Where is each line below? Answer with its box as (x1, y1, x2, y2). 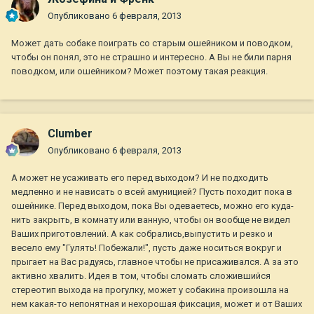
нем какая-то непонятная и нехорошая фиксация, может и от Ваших (11, 299, 302, 310)
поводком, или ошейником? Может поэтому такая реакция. (11, 66, 268, 77)
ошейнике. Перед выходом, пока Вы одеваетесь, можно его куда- (11, 200, 294, 212)
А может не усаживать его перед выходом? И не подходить (11, 172, 268, 184)
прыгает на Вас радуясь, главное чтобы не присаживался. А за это (11, 257, 299, 268)
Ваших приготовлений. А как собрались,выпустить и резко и (11, 228, 273, 240)
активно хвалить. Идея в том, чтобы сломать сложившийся (11, 271, 271, 282)
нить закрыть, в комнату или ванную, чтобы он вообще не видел (11, 214, 290, 226)
